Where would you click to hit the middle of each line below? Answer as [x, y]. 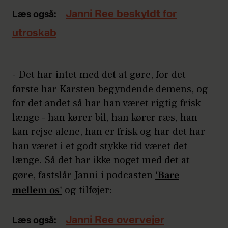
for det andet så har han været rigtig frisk [106, 104]
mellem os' [37, 191]
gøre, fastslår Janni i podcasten [84, 175]
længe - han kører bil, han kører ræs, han [105, 118]
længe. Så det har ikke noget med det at [101, 161]
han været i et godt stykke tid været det [100, 146]
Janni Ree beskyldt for [121, 15]
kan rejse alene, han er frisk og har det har [109, 132]
